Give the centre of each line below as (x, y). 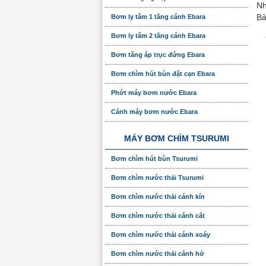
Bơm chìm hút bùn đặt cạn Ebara (163, 74)
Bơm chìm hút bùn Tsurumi (154, 159)
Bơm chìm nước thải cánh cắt (158, 216)
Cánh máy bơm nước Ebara (154, 112)
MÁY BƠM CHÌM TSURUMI (176, 138)
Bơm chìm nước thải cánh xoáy (161, 235)
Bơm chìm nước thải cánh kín (158, 197)
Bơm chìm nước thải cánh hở (158, 254)
